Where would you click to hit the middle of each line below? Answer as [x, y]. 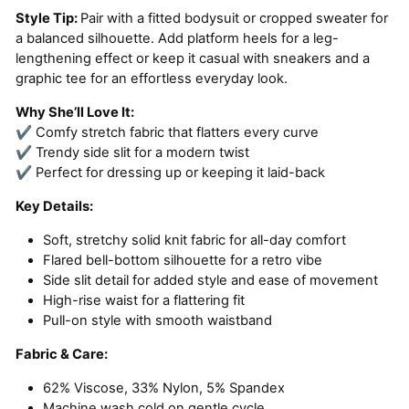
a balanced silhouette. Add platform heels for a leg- [177, 39]
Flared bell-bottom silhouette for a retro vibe [183, 261]
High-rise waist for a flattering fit [144, 301]
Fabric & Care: [62, 355]
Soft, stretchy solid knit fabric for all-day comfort [194, 241]
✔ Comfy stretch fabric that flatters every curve [167, 133]
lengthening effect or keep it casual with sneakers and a [193, 59]
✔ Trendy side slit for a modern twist [132, 153]
